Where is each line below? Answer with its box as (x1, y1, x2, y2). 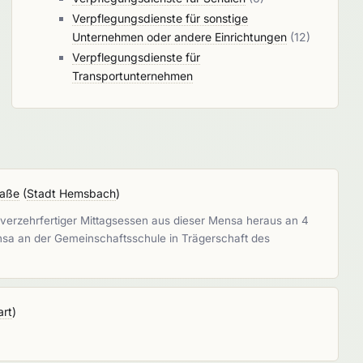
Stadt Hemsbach (27, 186, 117, 200)
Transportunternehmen (71, 69, 193, 83)
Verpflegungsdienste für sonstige (71, 11, 248, 25)
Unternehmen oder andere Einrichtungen (71, 30, 287, 44)
